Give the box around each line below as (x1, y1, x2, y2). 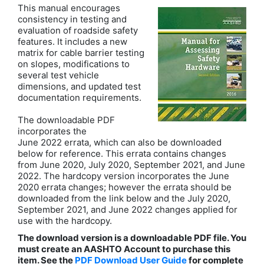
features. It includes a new (18, 36, 127, 47)
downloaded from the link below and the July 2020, (18, 193, 230, 204)
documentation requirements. (18, 92, 141, 103)
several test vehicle (18, 70, 99, 81)
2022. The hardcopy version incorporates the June (18, 170, 229, 181)
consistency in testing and (18, 14, 127, 25)
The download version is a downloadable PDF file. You (18, 232, 246, 243)
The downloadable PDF (18, 114, 115, 126)
